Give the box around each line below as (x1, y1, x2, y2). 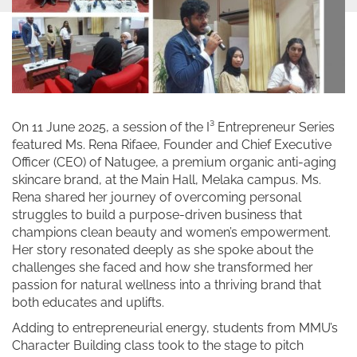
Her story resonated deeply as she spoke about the (12, 241, 313, 257)
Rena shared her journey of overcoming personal (12, 189, 301, 205)
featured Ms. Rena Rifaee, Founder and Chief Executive (12, 136, 331, 152)
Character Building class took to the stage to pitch (12, 337, 304, 353)
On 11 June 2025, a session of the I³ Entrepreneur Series (12, 119, 335, 135)
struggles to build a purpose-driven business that (12, 206, 302, 222)
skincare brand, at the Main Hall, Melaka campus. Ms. (12, 171, 321, 187)
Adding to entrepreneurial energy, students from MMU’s (12, 320, 338, 335)
